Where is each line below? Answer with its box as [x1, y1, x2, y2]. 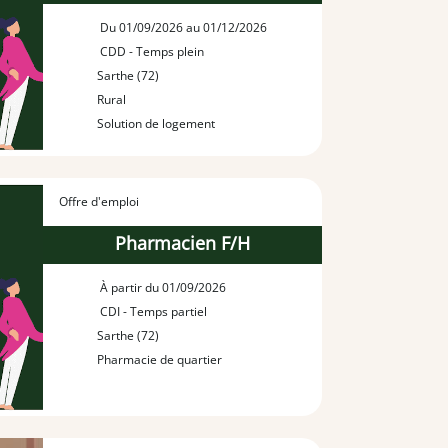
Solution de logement [97, 114, 216, 132]
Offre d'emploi [58, 192, 139, 210]
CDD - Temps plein [97, 42, 205, 60]
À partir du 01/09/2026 [97, 279, 227, 297]
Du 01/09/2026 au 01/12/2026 [97, 18, 268, 36]
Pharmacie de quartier [97, 351, 223, 369]
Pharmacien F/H [114, 231, 250, 256]
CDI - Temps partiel [97, 303, 208, 321]
